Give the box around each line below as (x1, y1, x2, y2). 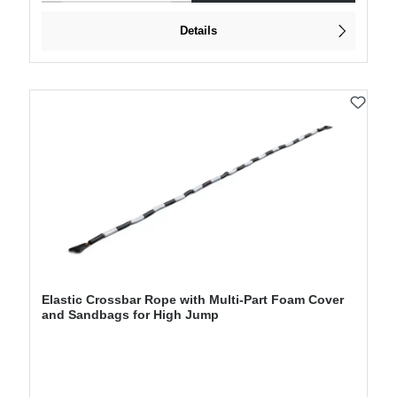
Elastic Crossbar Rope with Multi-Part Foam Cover (41, 292, 344, 307)
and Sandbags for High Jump (41, 307, 219, 322)
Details (180, 24, 217, 38)
